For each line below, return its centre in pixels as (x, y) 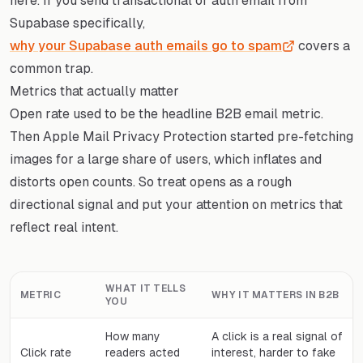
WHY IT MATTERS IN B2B (275, 295)
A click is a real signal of (277, 336)
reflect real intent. (64, 227)
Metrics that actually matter (94, 91)
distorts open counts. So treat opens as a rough (151, 181)
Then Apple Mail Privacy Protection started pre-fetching (181, 136)
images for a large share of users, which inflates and (166, 159)
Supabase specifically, (77, 23)
